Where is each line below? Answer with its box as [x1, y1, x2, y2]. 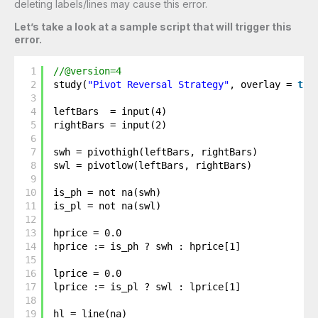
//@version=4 [53, 65, 122, 77]
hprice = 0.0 [53, 227, 122, 238]
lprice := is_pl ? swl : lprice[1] [53, 281, 241, 292]
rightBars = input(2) [53, 119, 168, 131]
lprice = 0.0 [53, 268, 122, 279]
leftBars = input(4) [53, 106, 168, 117]
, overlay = [229, 79, 298, 90]
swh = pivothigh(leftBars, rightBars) [53, 146, 258, 158]
